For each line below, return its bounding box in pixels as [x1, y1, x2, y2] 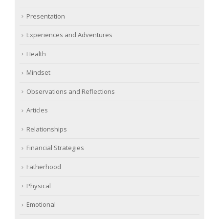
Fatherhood [26, 162, 61, 171]
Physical [26, 181, 51, 190]
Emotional [26, 200, 56, 209]
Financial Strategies [26, 143, 84, 153]
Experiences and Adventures [26, 30, 112, 40]
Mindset [26, 68, 50, 77]
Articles [26, 106, 48, 115]
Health [26, 49, 46, 58]
